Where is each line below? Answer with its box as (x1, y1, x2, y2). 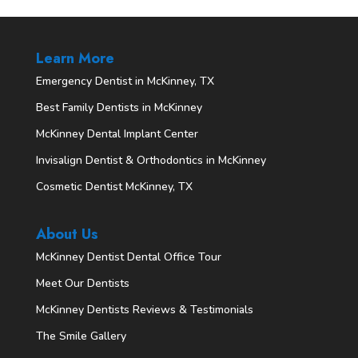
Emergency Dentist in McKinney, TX (35, 74, 214, 89)
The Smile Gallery (35, 328, 126, 344)
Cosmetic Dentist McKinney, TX (35, 179, 193, 195)
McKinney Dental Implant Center (35, 126, 198, 142)
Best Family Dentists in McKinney (35, 100, 202, 116)
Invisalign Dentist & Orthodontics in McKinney (35, 153, 266, 169)
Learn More (35, 48, 114, 70)
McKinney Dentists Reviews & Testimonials (35, 302, 253, 318)
